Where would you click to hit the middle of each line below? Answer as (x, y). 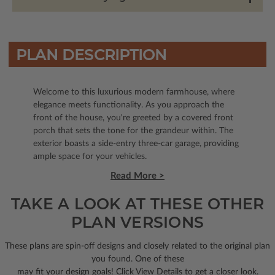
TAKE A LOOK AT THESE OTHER (137, 204)
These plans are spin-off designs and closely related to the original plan (137, 246)
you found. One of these (137, 259)
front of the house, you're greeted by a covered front (133, 118)
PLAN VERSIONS (137, 223)
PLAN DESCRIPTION (91, 55)
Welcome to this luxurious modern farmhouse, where (134, 92)
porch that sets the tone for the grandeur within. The (133, 131)
